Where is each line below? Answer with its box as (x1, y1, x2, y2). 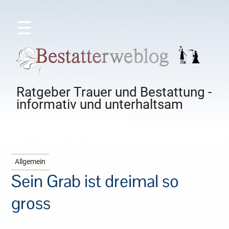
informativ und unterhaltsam (16, 97, 184, 112)
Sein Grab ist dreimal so (11, 170, 179, 193)
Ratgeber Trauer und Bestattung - (16, 84, 212, 100)
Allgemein (15, 157, 46, 167)
